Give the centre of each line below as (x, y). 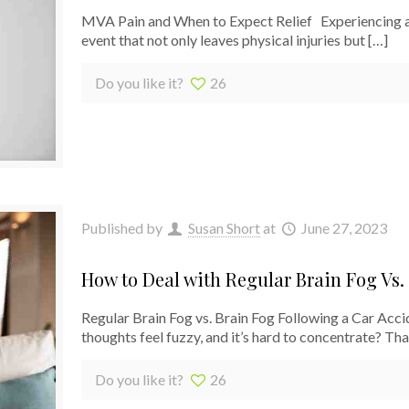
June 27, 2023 (345, 228)
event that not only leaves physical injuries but (223, 40)
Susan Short (224, 228)
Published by (123, 228)
